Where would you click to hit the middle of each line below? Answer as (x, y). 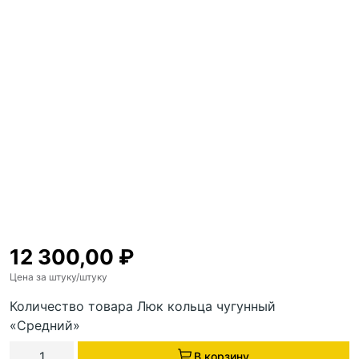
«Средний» (45, 325)
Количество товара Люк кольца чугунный (143, 306)
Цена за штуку (43, 277)
